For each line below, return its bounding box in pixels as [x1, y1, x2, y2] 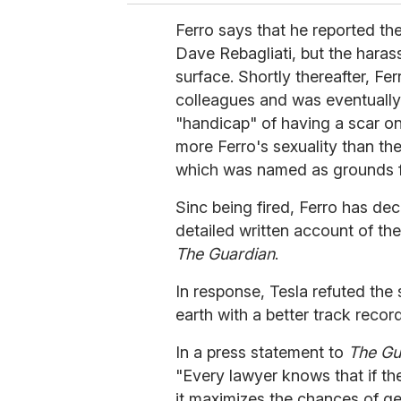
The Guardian [175, 244, 275, 264]
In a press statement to [175, 343, 348, 363]
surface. [175, 67, 238, 87]
